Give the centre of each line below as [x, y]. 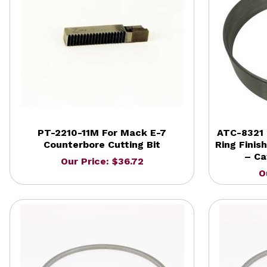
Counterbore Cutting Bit [102, 144]
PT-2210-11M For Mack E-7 [102, 132]
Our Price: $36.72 [102, 161]
